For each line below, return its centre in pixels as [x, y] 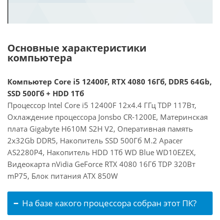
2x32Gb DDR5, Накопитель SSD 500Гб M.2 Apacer [95, 140]
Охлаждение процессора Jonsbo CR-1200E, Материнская [108, 117]
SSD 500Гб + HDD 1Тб [46, 93]
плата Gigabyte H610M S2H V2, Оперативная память [100, 129]
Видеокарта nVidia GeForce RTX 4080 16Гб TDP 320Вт [101, 164]
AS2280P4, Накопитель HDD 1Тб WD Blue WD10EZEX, [102, 152]
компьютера [40, 58]
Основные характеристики [77, 48]
